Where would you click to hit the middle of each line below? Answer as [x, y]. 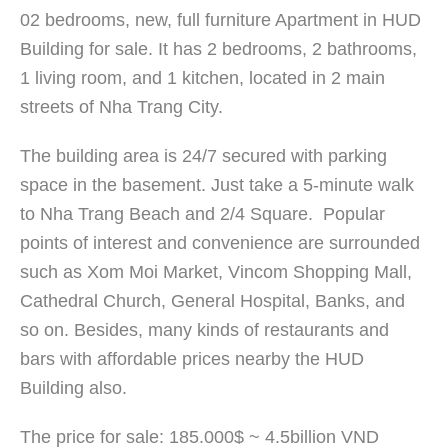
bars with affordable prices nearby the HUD [192, 359]
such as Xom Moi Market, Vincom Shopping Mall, [216, 272]
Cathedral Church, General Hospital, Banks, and [212, 301]
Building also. [73, 388]
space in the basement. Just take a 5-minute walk [217, 185]
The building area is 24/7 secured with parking [203, 156]
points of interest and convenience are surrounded [220, 243]
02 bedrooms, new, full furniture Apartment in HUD [220, 20]
